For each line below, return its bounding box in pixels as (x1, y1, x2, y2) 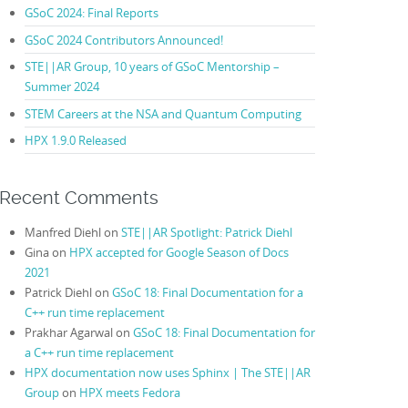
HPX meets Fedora (78, 383, 180, 401)
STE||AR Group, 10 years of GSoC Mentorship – (24, 58, 280, 76)
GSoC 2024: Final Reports (24, 5, 158, 22)
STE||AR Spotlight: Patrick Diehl (120, 223, 292, 240)
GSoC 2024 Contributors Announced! (24, 31, 223, 48)
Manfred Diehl (24, 223, 101, 240)
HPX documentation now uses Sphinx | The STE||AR (24, 363, 311, 381)
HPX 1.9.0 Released (24, 132, 127, 149)
